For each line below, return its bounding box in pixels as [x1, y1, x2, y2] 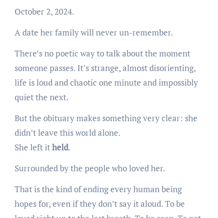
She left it [14, 142, 52, 153]
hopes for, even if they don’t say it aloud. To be [14, 198, 185, 210]
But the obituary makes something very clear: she [14, 112, 198, 124]
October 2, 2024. [14, 6, 74, 18]
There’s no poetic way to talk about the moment [14, 48, 190, 59]
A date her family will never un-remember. [14, 27, 173, 38]
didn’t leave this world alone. [14, 127, 121, 139]
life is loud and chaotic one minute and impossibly [14, 77, 198, 89]
